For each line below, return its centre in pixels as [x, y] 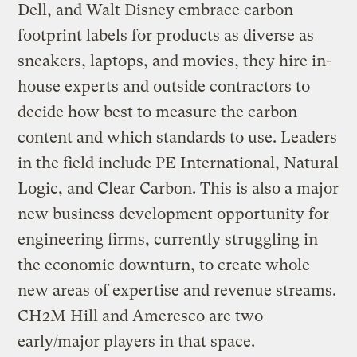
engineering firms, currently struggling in [168, 239]
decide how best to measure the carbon [158, 112]
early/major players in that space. [137, 341]
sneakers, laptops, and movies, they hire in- [175, 61]
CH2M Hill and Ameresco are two [141, 316]
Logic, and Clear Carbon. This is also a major [178, 188]
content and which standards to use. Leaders [178, 137]
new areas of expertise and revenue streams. [177, 290]
